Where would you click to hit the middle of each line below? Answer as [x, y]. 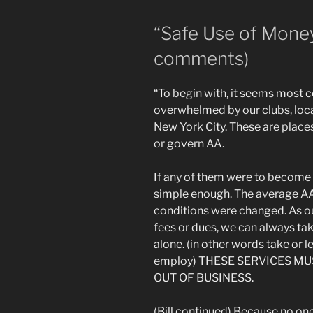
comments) [201, 59]
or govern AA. [189, 143]
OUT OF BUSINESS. [204, 277]
